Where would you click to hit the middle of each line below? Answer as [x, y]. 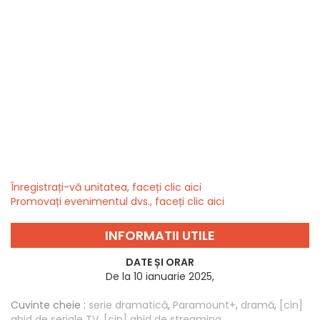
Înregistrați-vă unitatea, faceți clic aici [106, 187]
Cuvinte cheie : [48, 305]
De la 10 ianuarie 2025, [160, 277]
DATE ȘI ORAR [160, 262]
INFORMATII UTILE [160, 236]
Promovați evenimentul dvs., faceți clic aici [117, 202]
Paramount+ [204, 305]
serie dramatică [128, 305]
